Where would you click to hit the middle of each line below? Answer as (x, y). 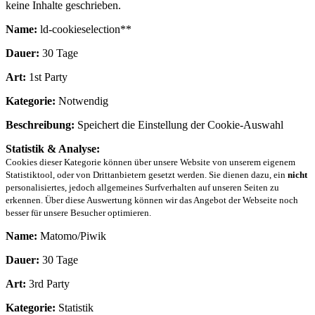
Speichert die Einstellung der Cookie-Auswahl (179, 124)
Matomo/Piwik (72, 236)
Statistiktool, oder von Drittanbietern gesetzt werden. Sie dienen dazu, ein (147, 174)
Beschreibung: (40, 124)
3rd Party (48, 283)
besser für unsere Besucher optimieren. (78, 212)
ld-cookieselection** (84, 29)
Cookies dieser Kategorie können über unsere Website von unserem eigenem (150, 162)
